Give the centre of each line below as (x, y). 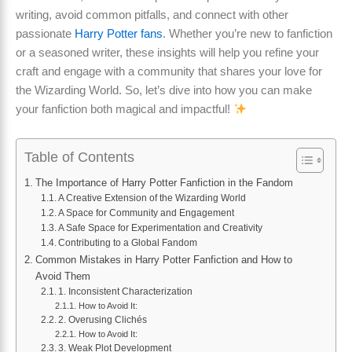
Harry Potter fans (119, 33)
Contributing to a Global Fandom (128, 243)
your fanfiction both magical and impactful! (125, 109)
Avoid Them (62, 277)
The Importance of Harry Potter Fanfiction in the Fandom (164, 183)
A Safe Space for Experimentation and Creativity (161, 228)
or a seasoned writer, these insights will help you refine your (167, 52)
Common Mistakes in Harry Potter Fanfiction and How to (163, 260)
